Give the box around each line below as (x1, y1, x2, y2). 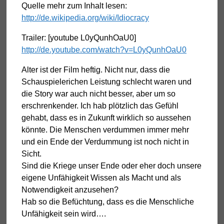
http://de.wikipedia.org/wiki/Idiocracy (21, 13, 149, 22)
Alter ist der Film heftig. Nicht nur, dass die (21, 65, 170, 74)
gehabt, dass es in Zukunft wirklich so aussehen (21, 113, 191, 122)
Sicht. (21, 149, 41, 158)
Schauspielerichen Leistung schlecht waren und (21, 77, 191, 86)
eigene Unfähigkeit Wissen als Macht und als (21, 173, 181, 182)
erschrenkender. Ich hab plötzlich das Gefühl (21, 101, 178, 110)
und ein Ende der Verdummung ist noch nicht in (21, 137, 189, 146)
